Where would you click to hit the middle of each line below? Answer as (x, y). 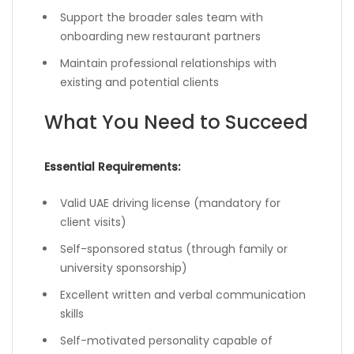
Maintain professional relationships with (168, 64)
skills (72, 314)
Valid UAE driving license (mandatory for (170, 203)
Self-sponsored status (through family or (174, 249)
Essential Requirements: (112, 167)
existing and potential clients (139, 83)
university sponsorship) (124, 268)
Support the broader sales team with (162, 18)
